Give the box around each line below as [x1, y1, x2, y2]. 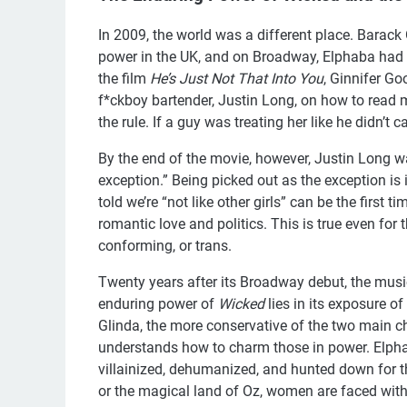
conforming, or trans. [98, 237, 232, 255]
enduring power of [98, 295, 218, 313]
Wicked [218, 295, 264, 313]
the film [98, 70, 150, 88]
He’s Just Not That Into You [150, 70, 323, 88]
